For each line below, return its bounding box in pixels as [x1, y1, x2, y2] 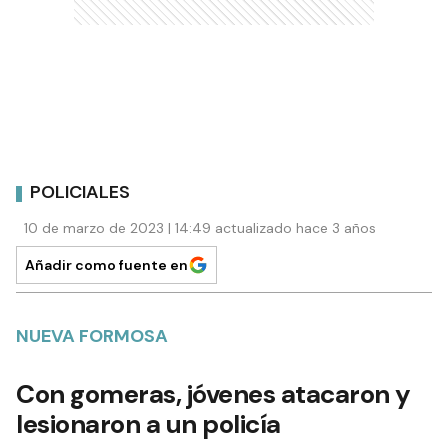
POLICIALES [30, 180, 130, 205]
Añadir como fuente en [25, 255, 188, 274]
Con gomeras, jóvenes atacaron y [16, 376, 411, 411]
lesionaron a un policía [16, 406, 281, 441]
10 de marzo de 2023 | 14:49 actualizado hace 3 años [24, 218, 376, 237]
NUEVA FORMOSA [16, 323, 168, 348]
